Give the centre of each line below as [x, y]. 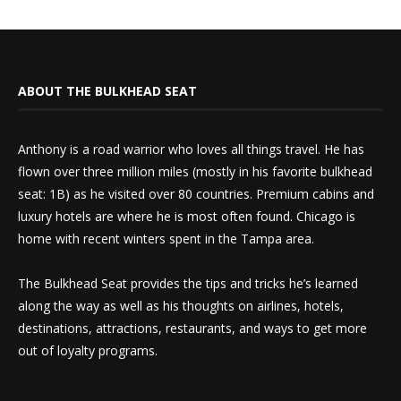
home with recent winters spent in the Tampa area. [166, 238]
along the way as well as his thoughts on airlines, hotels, [181, 305]
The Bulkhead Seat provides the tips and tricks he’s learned [188, 283]
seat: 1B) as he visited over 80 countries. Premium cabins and [196, 193]
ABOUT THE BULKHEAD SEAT [107, 90]
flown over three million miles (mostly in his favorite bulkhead [195, 171]
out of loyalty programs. [88, 350]
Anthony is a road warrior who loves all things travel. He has [191, 149]
